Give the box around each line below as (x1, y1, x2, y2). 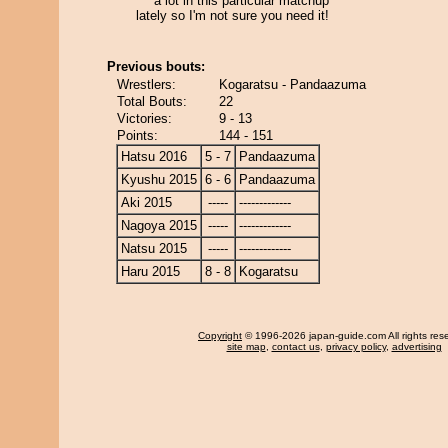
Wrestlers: (117, 77, 176, 92)
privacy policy (325, 341, 386, 352)
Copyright (198, 330, 242, 341)
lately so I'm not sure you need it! (136, 8, 329, 23)
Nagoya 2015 (121, 218, 197, 233)
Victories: (117, 111, 172, 126)
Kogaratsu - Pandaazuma (219, 77, 366, 92)
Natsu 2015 (121, 241, 187, 256)
